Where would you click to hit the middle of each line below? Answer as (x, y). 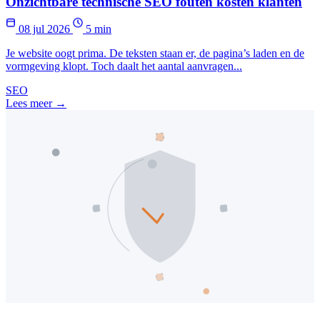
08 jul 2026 (44, 29)
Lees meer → (36, 104)
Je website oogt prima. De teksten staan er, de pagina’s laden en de (155, 54)
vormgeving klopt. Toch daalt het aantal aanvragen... (124, 66)
